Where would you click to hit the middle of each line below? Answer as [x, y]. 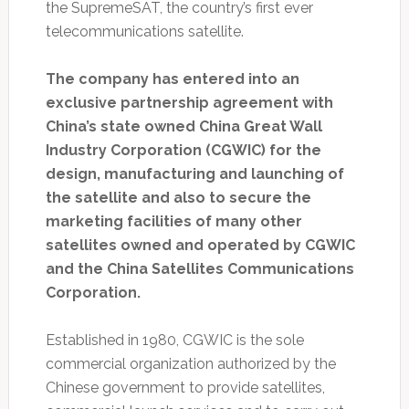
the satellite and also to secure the [178, 197]
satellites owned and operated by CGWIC [200, 245]
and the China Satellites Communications [199, 268]
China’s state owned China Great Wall [184, 126]
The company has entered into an [172, 79]
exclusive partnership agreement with [189, 102]
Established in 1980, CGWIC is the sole [174, 340]
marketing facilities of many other [173, 221]
